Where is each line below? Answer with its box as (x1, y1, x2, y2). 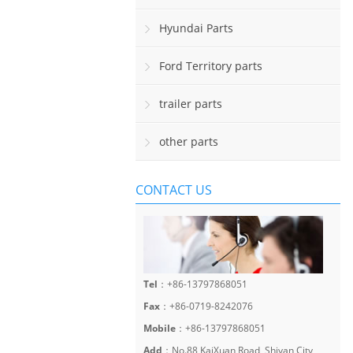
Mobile (143, 321, 176, 335)
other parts (159, 134, 218, 149)
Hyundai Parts (159, 20, 233, 35)
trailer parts (159, 96, 222, 111)
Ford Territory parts (159, 58, 262, 73)
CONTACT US (136, 181, 212, 199)
